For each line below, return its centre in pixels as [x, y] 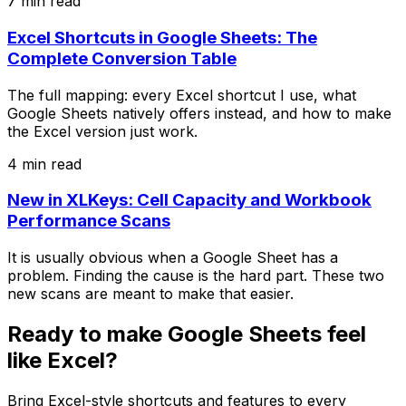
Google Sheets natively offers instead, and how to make [199, 113]
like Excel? [63, 360]
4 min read [44, 164]
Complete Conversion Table [122, 58]
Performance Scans [89, 221]
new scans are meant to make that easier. [150, 294]
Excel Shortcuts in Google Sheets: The [162, 37]
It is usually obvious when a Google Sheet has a [173, 258]
